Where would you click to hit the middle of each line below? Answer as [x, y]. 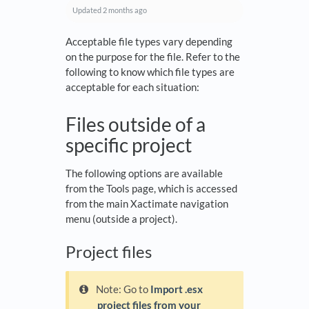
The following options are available [144, 173]
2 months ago [125, 10]
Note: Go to [123, 289]
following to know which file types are [150, 72]
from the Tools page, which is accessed [151, 189]
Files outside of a [136, 124]
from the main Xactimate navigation [147, 204]
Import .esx [177, 289]
